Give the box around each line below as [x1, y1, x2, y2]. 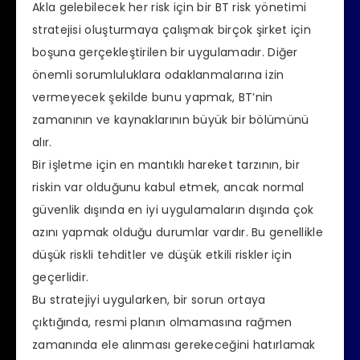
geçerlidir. [32, 269, 89, 286]
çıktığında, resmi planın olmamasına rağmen [32, 314, 292, 331]
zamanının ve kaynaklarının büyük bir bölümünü [32, 112, 309, 129]
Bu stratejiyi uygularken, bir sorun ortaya [32, 292, 266, 309]
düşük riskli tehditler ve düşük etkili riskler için [32, 247, 292, 264]
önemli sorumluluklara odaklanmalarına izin [32, 67, 284, 84]
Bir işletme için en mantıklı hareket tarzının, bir [32, 157, 300, 174]
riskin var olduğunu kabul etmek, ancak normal [32, 179, 305, 196]
